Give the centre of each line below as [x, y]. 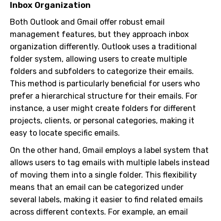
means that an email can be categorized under [97, 187]
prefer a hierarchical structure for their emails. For [104, 96]
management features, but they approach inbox [99, 34]
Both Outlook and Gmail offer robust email [87, 22]
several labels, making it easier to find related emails [106, 200]
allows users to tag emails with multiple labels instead [110, 163]
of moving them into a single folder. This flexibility [103, 175]
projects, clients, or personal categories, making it [102, 121]
